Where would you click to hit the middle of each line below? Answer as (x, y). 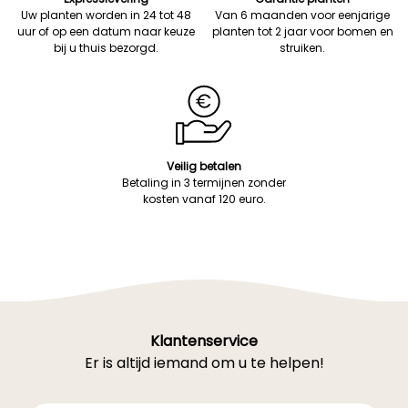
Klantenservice (204, 341)
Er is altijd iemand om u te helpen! (204, 363)
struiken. (302, 48)
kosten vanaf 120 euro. (204, 199)
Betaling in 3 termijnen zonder (204, 183)
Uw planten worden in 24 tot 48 (106, 15)
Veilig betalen (204, 166)
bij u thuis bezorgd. (106, 48)
